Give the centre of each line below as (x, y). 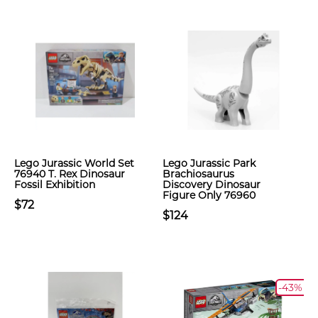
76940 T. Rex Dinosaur (70, 174)
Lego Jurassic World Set (74, 163)
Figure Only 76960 (209, 195)
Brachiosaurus (198, 174)
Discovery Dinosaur (212, 185)
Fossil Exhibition (55, 185)
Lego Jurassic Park (209, 163)
